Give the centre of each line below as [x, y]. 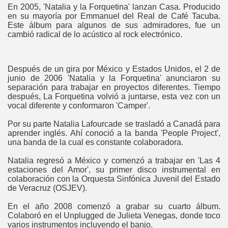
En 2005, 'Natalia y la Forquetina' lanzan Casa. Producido [114, 7]
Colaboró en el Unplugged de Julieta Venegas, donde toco [114, 216]
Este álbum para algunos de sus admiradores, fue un [114, 25]
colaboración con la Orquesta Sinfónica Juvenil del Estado [114, 179]
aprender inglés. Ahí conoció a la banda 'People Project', [114, 133]
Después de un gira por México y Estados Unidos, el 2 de [114, 69]
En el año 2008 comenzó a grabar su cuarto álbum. [114, 206]
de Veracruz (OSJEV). [48, 188]
